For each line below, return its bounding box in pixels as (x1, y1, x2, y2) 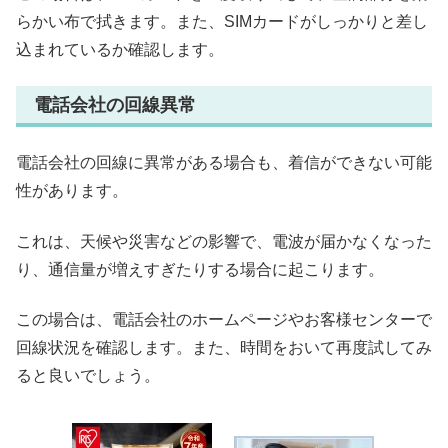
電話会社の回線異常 (34, 94, 196, 115)
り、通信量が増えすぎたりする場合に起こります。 (16, 260, 384, 278)
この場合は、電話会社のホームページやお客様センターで (16, 311, 432, 329)
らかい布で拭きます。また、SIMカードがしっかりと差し (16, 13, 428, 31)
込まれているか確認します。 (16, 41, 224, 59)
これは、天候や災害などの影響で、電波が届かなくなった (16, 232, 432, 250)
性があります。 (16, 182, 128, 200)
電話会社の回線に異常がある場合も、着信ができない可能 (16, 154, 432, 172)
